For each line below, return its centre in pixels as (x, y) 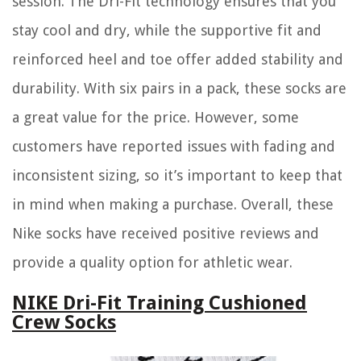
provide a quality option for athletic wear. (152, 263)
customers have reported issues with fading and (174, 147)
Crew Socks (64, 323)
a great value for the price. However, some (156, 118)
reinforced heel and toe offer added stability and (178, 60)
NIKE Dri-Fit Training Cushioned (160, 303)
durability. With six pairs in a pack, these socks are (179, 89)
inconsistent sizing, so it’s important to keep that (177, 176)
